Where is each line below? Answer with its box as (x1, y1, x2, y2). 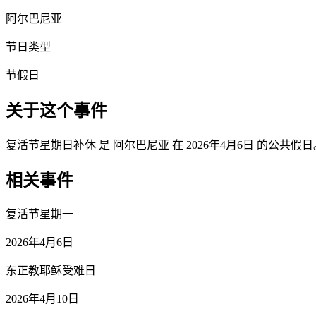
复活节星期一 (6, 208, 73, 221)
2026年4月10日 (6, 293, 79, 305)
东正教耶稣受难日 (6, 265, 96, 277)
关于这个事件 (6, 101, 107, 120)
